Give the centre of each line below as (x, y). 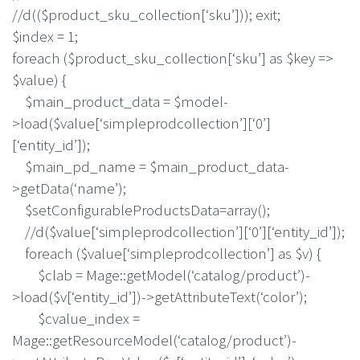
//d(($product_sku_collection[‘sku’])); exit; (146, 14)
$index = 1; (45, 36)
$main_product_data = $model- (120, 101)
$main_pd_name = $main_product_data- (151, 166)
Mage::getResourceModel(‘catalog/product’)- (154, 340)
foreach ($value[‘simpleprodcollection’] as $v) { (166, 253)
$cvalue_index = (76, 318)
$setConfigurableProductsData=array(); (141, 209)
